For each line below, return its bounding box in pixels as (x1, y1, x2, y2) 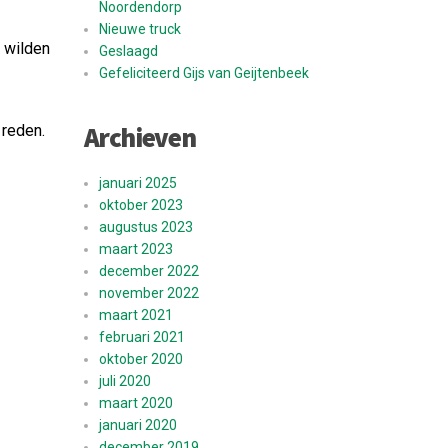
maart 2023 (98, 241, 173, 257)
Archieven (83, 120, 196, 154)
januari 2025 (98, 175, 177, 191)
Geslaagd (98, 43, 158, 59)
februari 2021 (98, 329, 185, 345)
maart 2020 (98, 395, 173, 411)
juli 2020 (98, 373, 151, 389)
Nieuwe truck (98, 21, 181, 37)
